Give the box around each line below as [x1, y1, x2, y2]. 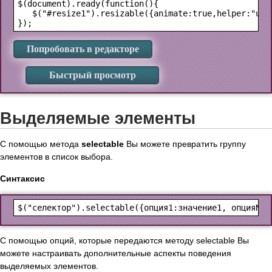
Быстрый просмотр [49, 70, 136, 81]
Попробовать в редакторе [27, 44, 139, 55]
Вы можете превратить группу [124, 139, 246, 149]
